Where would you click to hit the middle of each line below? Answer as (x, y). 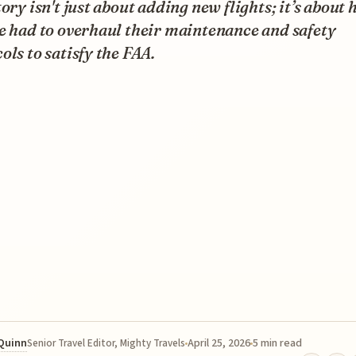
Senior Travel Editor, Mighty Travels (106, 343)
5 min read (277, 343)
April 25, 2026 (219, 343)
